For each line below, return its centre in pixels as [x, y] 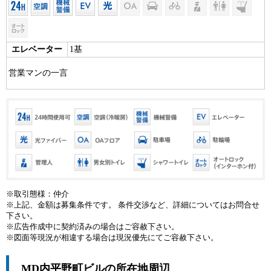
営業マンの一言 [38, 73]
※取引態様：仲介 [38, 194]
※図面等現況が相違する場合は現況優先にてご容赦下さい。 [112, 237]
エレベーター [37, 50]
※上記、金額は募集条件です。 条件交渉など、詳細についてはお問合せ [133, 205]
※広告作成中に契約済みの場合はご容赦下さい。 [93, 227]
